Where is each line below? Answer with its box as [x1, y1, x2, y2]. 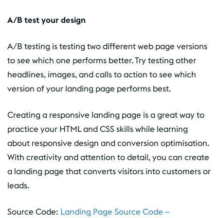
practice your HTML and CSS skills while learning [7, 123, 188, 134]
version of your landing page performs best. [7, 83, 171, 94]
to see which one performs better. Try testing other [7, 54, 196, 66]
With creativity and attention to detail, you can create [7, 151, 209, 163]
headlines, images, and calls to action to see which [7, 69, 196, 80]
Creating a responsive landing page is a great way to [7, 109, 204, 120]
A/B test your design [7, 14, 86, 25]
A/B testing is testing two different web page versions [7, 40, 207, 52]
